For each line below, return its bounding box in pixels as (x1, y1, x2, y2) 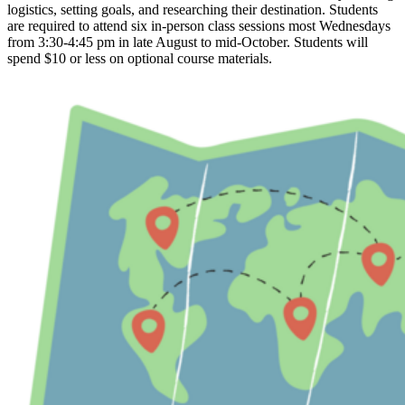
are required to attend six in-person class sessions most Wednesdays (7, 17, 391, 33)
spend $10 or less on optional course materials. (7, 50, 272, 66)
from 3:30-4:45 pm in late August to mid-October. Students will (7, 33, 368, 50)
